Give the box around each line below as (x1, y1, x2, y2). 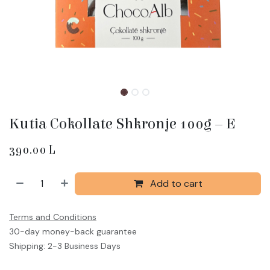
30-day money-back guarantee (9, 225, 137, 237)
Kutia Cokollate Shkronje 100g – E (9, 115, 236, 133)
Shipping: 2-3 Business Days (9, 240, 121, 251)
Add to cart (147, 177, 202, 190)
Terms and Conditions (9, 211, 96, 222)
